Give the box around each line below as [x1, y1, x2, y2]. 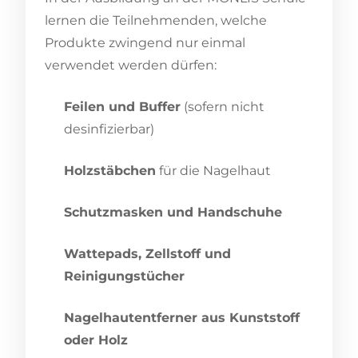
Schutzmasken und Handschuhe [64, 204, 282, 220]
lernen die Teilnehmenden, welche [45, 12, 267, 28]
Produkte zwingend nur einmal [45, 34, 245, 50]
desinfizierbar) [64, 121, 154, 137]
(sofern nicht [181, 98, 265, 114]
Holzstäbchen [64, 162, 156, 178]
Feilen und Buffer [64, 98, 181, 114]
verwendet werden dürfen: [45, 57, 217, 73]
